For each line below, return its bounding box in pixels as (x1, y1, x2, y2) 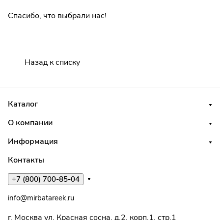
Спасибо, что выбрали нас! (8, 10, 107, 22)
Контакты (8, 155, 44, 165)
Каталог (8, 99, 38, 110)
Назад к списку (25, 56, 80, 68)
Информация (8, 136, 58, 147)
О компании (8, 117, 53, 128)
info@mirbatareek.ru (8, 193, 74, 203)
